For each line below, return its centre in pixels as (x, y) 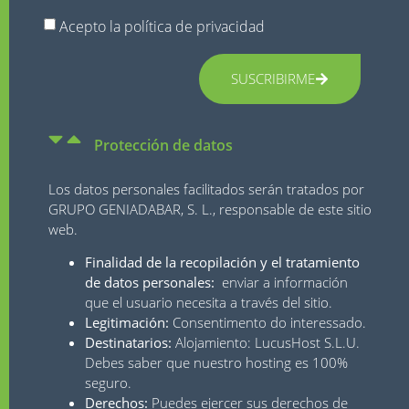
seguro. (109, 382)
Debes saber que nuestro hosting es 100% (217, 362)
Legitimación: (127, 322)
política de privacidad (195, 26)
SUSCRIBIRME (273, 78)
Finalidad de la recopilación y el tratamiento (223, 262)
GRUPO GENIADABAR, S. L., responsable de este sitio (210, 209)
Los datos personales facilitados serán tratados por (207, 189)
